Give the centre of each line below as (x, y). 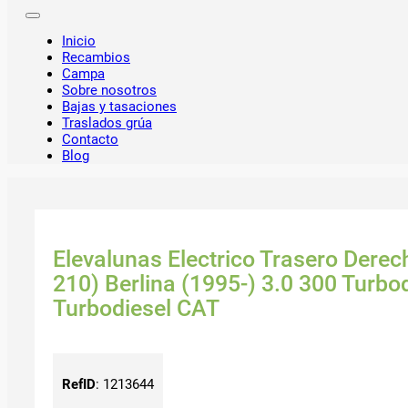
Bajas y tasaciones (119, 107)
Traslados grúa (107, 123)
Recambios (96, 58)
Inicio (79, 41)
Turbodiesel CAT (136, 308)
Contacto (90, 140)
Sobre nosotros (109, 91)
